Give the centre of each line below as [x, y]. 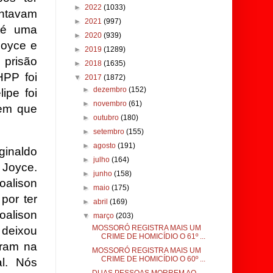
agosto [106, 146]
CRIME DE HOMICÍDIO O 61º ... [153, 236]
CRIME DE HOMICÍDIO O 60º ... [153, 259]
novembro [111, 104]
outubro [107, 118]
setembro [110, 132]
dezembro [111, 90]
